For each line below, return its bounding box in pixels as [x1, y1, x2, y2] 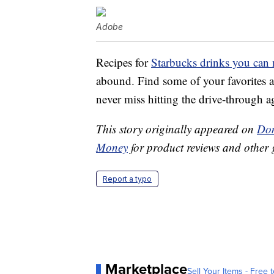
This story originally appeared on [96, 121, 257, 137]
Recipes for [96, 54, 151, 70]
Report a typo [103, 174, 152, 184]
